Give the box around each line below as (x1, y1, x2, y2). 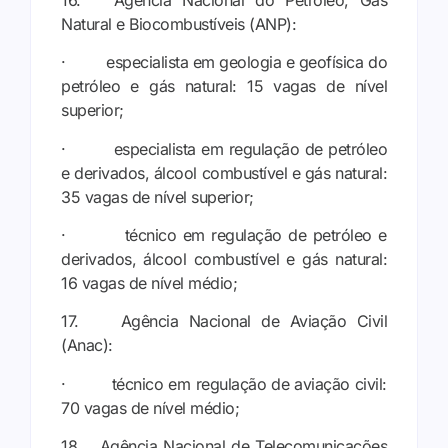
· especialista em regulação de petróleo (61, 138, 387, 159)
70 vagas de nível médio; (61, 397, 239, 418)
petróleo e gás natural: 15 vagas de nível (61, 76, 387, 97)
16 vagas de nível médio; (61, 272, 237, 293)
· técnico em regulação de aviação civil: (61, 373, 387, 394)
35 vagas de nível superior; (61, 186, 254, 207)
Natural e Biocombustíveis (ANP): (61, 13, 296, 34)
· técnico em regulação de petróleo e (61, 224, 387, 245)
